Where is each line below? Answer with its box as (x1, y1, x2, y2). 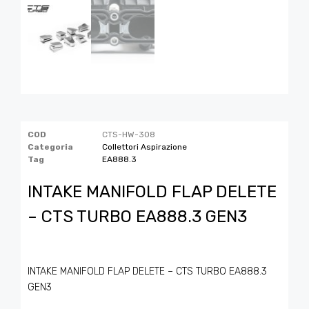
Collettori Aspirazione (102, 141, 187, 152)
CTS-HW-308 (102, 129, 155, 139)
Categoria (28, 141, 73, 152)
